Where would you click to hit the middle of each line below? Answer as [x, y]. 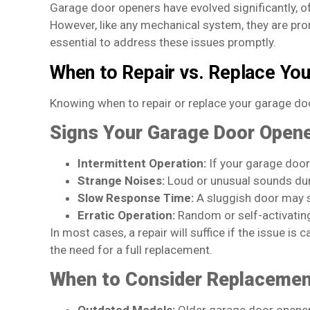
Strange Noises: [121, 181]
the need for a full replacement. [131, 250]
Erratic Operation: [126, 216]
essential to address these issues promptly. [163, 43]
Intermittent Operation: [142, 164]
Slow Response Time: [136, 198]
